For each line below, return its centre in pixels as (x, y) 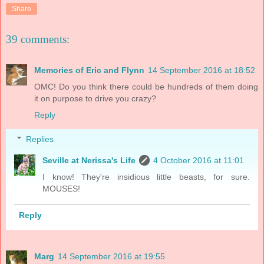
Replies (40, 139)
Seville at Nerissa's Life (89, 161)
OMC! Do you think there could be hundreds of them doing (146, 86)
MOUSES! (62, 189)
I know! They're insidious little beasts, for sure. (146, 177)
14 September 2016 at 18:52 (202, 70)
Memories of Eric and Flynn (89, 70)
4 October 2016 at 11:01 (199, 161)
